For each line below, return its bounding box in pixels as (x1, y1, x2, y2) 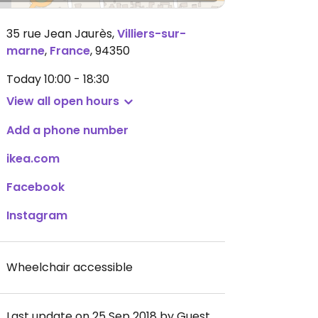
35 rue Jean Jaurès (6, 26, 112, 42)
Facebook (6, 179, 65, 195)
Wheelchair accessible (6, 259, 133, 275)
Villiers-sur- (117, 26, 186, 42)
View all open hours (6, 93, 119, 109)
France (50, 43, 90, 59)
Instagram (6, 207, 67, 224)
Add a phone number (6, 122, 128, 138)
